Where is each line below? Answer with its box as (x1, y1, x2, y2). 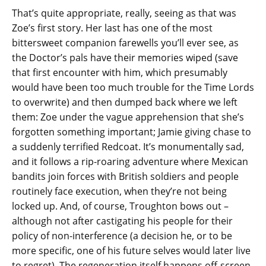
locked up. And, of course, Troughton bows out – (12, 199, 229, 213)
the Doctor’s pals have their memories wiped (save (12, 50, 238, 64)
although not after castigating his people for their (12, 214, 233, 227)
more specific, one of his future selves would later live (12, 243, 251, 257)
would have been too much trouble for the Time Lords (12, 80, 254, 94)
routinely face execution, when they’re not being (12, 184, 227, 198)
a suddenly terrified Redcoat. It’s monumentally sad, (12, 140, 244, 153)
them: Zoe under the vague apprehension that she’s (12, 110, 244, 123)
